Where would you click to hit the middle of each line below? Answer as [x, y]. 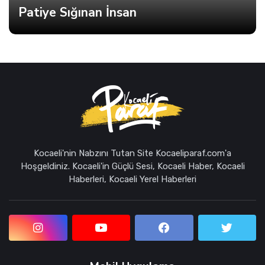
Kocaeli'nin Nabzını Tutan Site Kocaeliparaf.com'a [132, 153]
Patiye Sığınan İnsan [77, 12]
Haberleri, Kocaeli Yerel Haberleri [132, 179]
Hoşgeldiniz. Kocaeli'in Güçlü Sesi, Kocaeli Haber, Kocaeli [132, 166]
